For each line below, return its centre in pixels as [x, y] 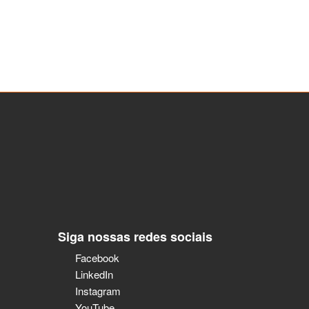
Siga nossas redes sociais [135, 237]
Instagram [98, 291]
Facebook [97, 258]
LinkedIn [94, 275]
